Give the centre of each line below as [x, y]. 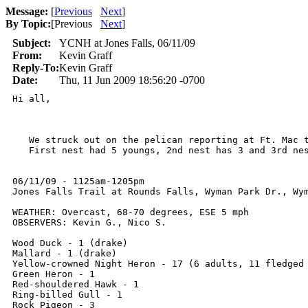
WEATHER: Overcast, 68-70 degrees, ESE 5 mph [131, 212]
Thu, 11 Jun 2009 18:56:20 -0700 [132, 80]
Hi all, [32, 99]
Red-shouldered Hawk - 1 [76, 284]
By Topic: [28, 24]
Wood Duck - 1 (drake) [70, 243]
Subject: [32, 43]
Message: [27, 11]
